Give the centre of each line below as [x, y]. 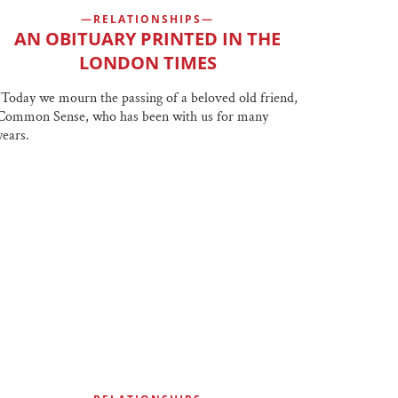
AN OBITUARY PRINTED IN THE [147, 38]
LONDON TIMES [147, 62]
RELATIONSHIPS [147, 19]
